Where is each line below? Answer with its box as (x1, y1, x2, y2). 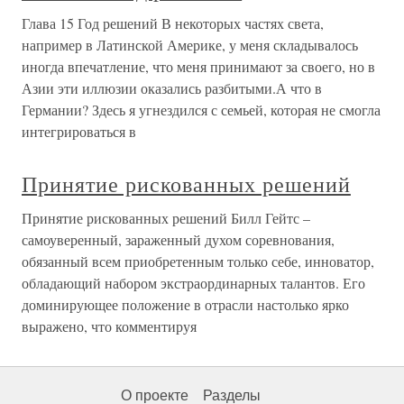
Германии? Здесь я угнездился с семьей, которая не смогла (22, 100, 381, 119)
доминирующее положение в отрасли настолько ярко (22, 295, 349, 314)
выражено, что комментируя (22, 317, 197, 335)
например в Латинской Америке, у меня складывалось (22, 35, 358, 54)
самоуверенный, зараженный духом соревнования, (22, 230, 335, 249)
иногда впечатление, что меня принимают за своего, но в (22, 57, 375, 76)
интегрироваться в (22, 122, 136, 141)
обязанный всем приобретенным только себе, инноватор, (22, 252, 374, 271)
